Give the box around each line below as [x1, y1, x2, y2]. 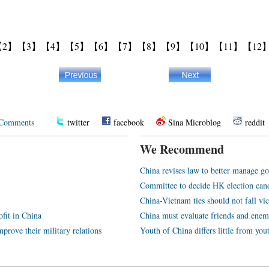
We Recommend [140, 141, 224, 158]
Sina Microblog [168, 116, 221, 128]
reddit [245, 116, 265, 128]
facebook [113, 116, 144, 128]
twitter [67, 116, 89, 128]
